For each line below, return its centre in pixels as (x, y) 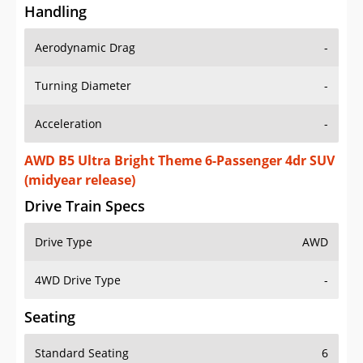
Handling (56, 12)
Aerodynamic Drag (85, 48)
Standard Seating (82, 353)
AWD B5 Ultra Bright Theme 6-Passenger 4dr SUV (179, 161)
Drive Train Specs (85, 206)
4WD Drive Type (78, 280)
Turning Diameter (83, 86)
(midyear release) (80, 180)
